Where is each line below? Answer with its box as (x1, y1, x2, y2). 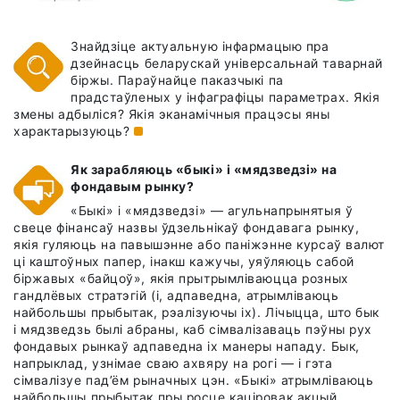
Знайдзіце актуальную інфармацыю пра (71, 39, 329, 54)
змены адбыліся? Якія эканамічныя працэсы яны (13, 107, 330, 122)
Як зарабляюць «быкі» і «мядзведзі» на (71, 162, 337, 178)
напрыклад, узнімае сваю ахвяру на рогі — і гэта (13, 356, 333, 371)
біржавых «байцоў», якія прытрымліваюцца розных (13, 271, 349, 287)
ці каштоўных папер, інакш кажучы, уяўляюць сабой (13, 254, 354, 270)
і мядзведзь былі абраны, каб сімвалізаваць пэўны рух (13, 322, 372, 337)
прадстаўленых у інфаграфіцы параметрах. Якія (71, 90, 380, 105)
